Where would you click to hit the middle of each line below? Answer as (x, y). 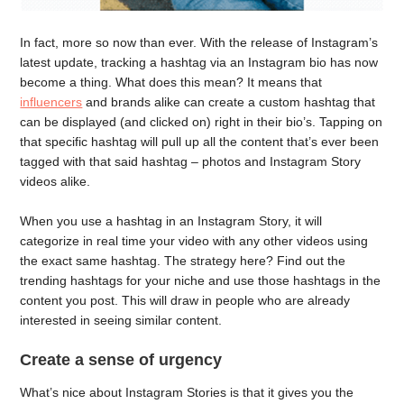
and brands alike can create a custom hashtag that (229, 101)
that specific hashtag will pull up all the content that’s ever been (200, 141)
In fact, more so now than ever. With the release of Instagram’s (199, 42)
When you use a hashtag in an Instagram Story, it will (171, 221)
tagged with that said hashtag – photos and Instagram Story (191, 161)
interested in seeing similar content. (121, 321)
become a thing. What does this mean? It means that (171, 82)
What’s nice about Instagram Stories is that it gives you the (187, 393)
